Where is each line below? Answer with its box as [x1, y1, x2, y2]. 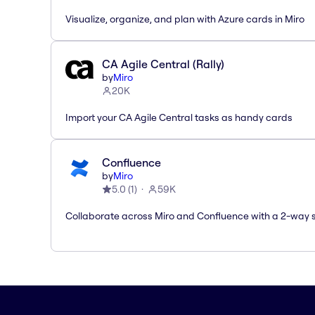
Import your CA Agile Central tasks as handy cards [65, 110, 292, 124]
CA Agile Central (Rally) [102, 56, 224, 71]
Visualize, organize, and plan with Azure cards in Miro [65, 12, 304, 25]
